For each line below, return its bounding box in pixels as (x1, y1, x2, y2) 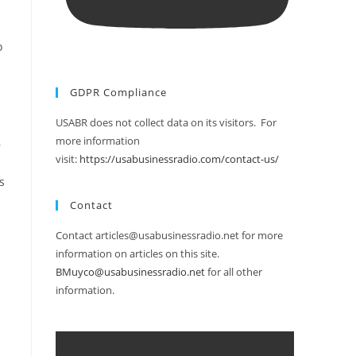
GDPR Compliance (70, 85, 167, 100)
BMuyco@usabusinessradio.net (56, 265, 205, 280)
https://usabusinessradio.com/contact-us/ (79, 152, 279, 167)
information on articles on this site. (56, 246, 219, 261)
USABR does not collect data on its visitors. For (56, 115, 277, 130)
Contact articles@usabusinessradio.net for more (56, 228, 283, 243)
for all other (205, 265, 262, 280)
